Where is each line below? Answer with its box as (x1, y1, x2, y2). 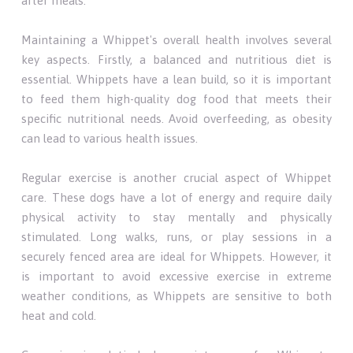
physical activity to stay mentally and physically (21, 210, 332, 224)
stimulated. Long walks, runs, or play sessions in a (21, 229, 332, 243)
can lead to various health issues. (21, 131, 199, 145)
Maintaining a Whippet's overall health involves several (21, 32, 332, 46)
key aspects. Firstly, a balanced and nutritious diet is (21, 52, 332, 66)
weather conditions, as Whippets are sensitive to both (21, 288, 332, 303)
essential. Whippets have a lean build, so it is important (21, 72, 332, 86)
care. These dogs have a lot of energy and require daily (21, 190, 332, 204)
